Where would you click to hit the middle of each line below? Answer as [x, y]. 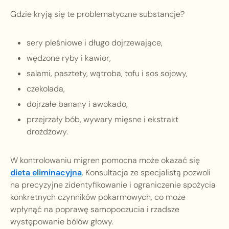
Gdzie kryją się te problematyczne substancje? [97, 14]
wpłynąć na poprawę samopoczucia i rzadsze [95, 210]
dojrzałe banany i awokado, [77, 104]
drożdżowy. [47, 132]
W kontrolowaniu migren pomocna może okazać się [105, 161]
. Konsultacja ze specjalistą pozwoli [146, 173]
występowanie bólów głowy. [62, 222]
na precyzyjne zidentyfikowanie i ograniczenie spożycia [113, 185]
